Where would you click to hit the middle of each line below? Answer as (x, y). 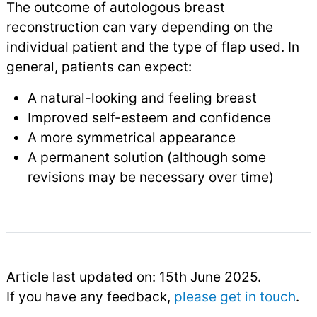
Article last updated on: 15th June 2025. (133, 276)
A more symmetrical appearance (131, 137)
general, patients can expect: (99, 66)
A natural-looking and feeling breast (142, 97)
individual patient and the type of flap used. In (152, 46)
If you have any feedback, (90, 296)
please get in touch (235, 296)
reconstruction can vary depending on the (139, 27)
